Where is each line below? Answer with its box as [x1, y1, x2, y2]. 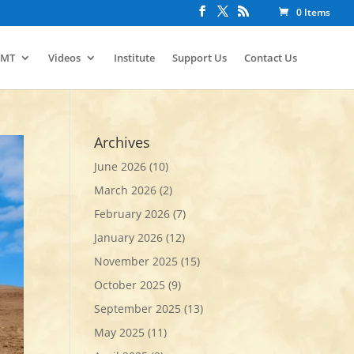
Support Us [172, 50, 227, 65]
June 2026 [94, 158, 147, 174]
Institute [114, 50, 155, 65]
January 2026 [94, 229, 164, 245]
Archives [94, 132, 151, 152]
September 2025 [94, 300, 182, 316]
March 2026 [94, 182, 157, 198]
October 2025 [94, 277, 166, 292]
